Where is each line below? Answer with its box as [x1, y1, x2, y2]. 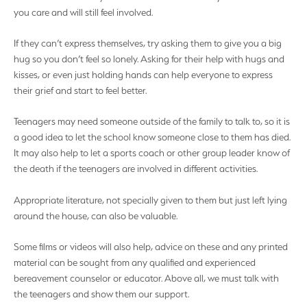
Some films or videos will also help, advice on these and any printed [14, 241, 288, 253]
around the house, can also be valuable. [14, 210, 177, 221]
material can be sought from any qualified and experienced [14, 257, 256, 269]
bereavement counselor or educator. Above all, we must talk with [14, 273, 279, 284]
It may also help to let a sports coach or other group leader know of [14, 147, 290, 159]
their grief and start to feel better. [14, 85, 147, 97]
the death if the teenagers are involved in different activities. [14, 163, 258, 175]
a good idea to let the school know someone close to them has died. [14, 132, 291, 143]
